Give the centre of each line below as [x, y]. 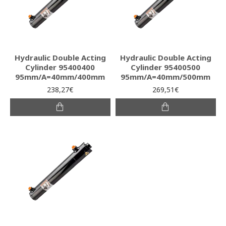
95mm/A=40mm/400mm [60, 76]
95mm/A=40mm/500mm [166, 76]
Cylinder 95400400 [60, 67]
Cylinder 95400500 [166, 67]
